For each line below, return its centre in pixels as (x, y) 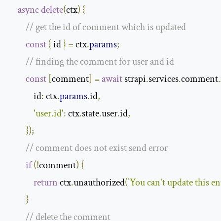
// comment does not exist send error (97, 148)
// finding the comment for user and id (100, 61)
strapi (134, 79)
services (164, 79)
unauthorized (99, 182)
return (46, 182)
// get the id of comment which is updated (106, 27)
